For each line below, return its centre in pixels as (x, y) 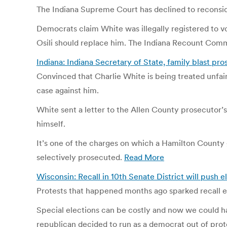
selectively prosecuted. (80, 157)
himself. (51, 124)
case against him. (68, 90)
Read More (144, 157)
